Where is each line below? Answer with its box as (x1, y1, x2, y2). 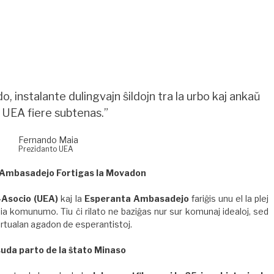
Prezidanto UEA (18, 145, 73, 154)
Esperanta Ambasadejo (84, 193, 189, 204)
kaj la (58, 193, 84, 204)
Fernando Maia (18, 135, 78, 146)
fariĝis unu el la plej (188, 193, 269, 204)
